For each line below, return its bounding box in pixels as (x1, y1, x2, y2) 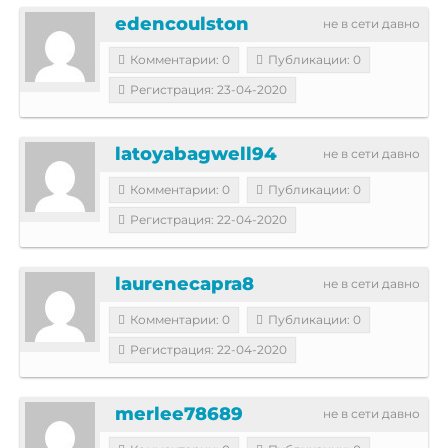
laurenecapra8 (115, 272, 254, 295)
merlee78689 (115, 402, 243, 425)
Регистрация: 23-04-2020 (130, 81, 287, 97)
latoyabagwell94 (115, 142, 277, 165)
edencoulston (115, 12, 249, 35)
